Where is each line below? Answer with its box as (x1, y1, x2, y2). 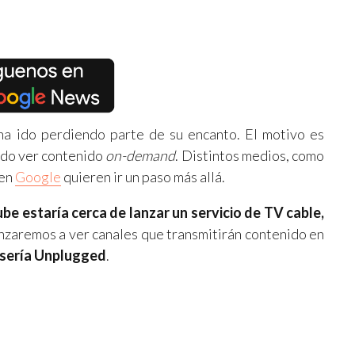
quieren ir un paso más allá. (61, 167, 225, 185)
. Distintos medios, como (175, 146, 325, 164)
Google (15, 167, 61, 185)
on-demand (105, 146, 176, 164)
